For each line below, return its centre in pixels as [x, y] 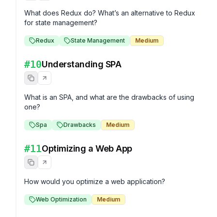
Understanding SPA [82, 64]
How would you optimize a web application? [95, 181]
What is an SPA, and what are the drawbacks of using [109, 97]
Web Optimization [61, 199]
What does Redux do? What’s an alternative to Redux [110, 13]
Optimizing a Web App [87, 148]
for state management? [61, 23]
